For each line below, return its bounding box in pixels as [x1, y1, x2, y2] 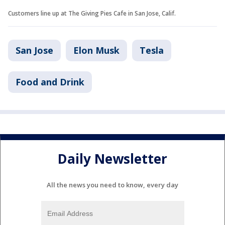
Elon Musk [73, 44, 120, 56]
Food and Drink [16, 75, 84, 88]
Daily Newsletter [58, 150, 167, 168]
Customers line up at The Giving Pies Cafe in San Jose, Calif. [8, 9, 177, 18]
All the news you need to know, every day [47, 180, 178, 189]
